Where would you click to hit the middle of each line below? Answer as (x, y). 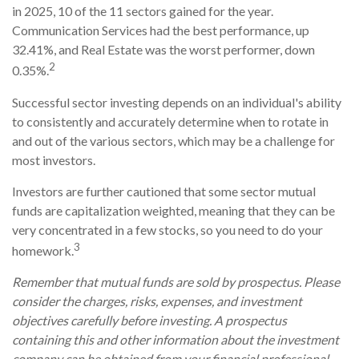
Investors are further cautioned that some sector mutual (164, 191)
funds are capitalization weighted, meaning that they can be (173, 210)
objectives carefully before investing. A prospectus (149, 320)
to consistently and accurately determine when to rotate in (170, 121)
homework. (43, 250)
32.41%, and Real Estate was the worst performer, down (163, 50)
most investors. (54, 159)
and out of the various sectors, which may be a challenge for (173, 140)
